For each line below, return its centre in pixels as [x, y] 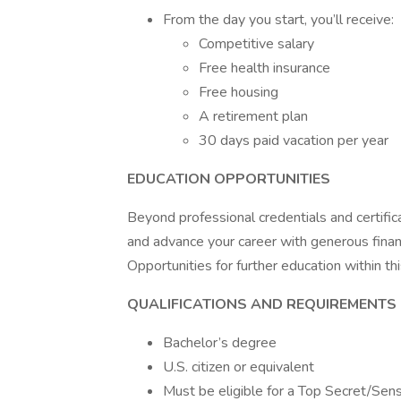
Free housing [239, 92]
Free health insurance [264, 68]
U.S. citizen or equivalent [239, 367]
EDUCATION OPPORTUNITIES [229, 179]
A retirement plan [253, 116]
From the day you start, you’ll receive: [278, 20]
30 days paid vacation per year [294, 141]
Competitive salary [256, 44]
